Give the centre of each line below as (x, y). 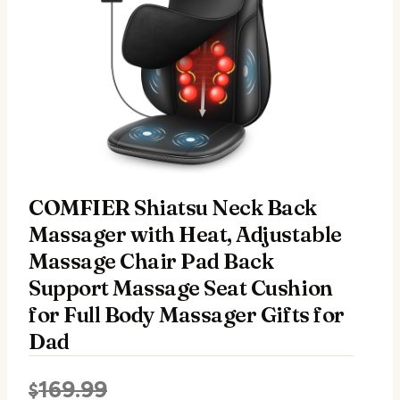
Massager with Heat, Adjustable (185, 234)
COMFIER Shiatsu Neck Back (173, 207)
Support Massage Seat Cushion (181, 287)
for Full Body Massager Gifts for (187, 314)
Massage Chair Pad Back (151, 261)
